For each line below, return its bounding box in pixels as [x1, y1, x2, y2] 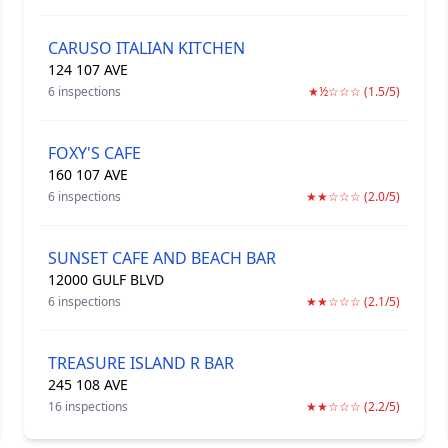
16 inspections [48, 398, 128, 415]
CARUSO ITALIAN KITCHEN [48, 37, 245, 59]
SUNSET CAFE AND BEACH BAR [48, 247, 276, 269]
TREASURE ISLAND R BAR [48, 352, 234, 374]
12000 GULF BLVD [48, 270, 164, 289]
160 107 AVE [48, 165, 128, 184]
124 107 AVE [48, 60, 128, 79]
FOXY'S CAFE [48, 142, 141, 164]
